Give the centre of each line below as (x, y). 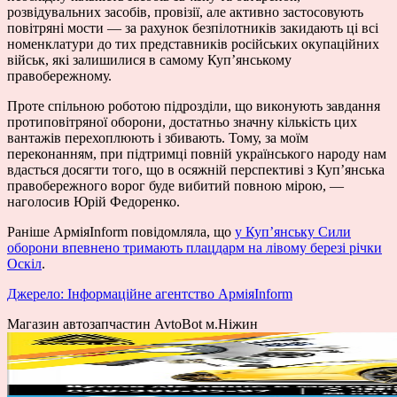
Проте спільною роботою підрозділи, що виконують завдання (194, 105)
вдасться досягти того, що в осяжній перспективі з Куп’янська (196, 169)
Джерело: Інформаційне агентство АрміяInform (150, 293)
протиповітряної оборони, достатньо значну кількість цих (182, 121)
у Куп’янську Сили (293, 231)
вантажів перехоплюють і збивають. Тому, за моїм (158, 137)
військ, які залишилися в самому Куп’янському (149, 59)
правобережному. (59, 75)
